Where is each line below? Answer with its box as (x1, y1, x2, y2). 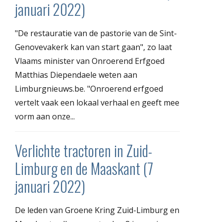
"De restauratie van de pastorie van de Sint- (15, 27, 177, 39)
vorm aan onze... (15, 111, 75, 122)
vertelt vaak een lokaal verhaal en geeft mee (15, 97, 179, 108)
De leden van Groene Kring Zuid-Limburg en (15, 204, 179, 216)
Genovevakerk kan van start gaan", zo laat (15, 41, 172, 53)
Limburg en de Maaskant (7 (15, 157, 153, 179)
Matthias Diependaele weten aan (15, 69, 137, 80)
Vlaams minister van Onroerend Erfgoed (15, 55, 165, 66)
